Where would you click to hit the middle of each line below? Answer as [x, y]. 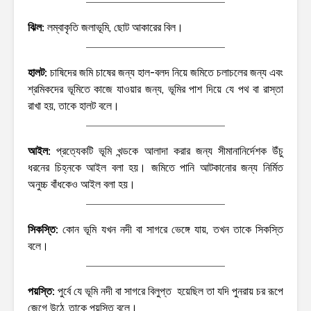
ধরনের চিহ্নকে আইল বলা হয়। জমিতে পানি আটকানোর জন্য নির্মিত [155, 167]
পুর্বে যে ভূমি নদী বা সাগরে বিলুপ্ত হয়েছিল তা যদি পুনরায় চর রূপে [170, 291]
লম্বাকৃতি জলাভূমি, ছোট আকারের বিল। [115, 27]
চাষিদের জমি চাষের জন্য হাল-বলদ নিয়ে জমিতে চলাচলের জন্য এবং [165, 72]
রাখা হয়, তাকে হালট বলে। [74, 106]
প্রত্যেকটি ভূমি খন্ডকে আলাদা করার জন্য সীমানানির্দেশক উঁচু [170, 151]
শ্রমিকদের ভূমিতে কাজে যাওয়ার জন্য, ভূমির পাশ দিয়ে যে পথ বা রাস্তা [155, 89]
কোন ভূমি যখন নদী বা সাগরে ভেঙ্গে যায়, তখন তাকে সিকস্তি [173, 229]
